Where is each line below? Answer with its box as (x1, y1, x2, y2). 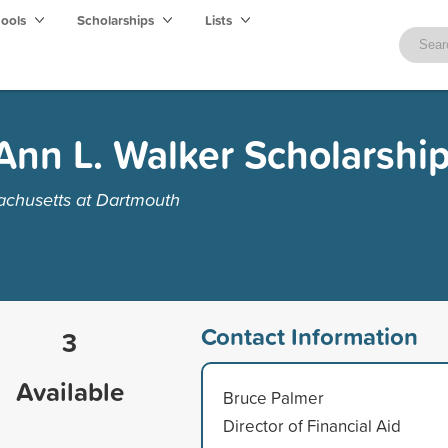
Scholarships (77, 10, 157, 30)
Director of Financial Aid (222, 413, 401, 437)
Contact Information (200, 318, 418, 353)
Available (15, 372, 124, 410)
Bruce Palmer (222, 385, 324, 409)
